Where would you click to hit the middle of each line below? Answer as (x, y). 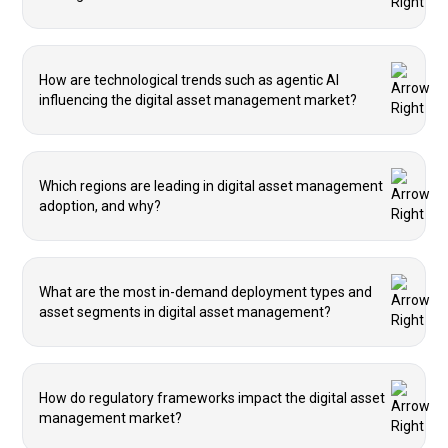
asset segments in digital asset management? (185, 312)
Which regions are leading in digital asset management (211, 186)
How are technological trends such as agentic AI (189, 80)
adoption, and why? (100, 206)
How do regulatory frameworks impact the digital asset (212, 398)
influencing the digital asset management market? (198, 100)
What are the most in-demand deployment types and (205, 292)
